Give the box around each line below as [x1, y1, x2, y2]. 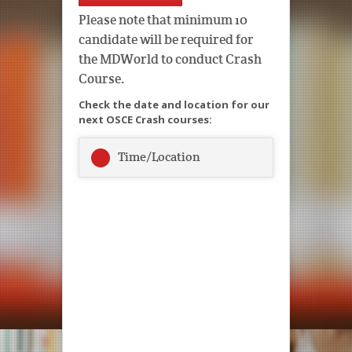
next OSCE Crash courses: [79, 112, 212, 127]
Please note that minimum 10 [79, 10, 247, 28]
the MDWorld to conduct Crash [79, 49, 262, 68]
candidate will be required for [79, 30, 254, 48]
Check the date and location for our [79, 97, 269, 112]
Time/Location [118, 149, 200, 166]
